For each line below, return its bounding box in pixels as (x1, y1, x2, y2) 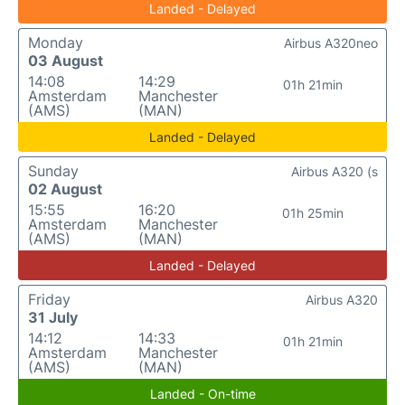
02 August (28, 180, 102, 198)
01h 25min (281, 205, 344, 221)
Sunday (28, 162, 79, 180)
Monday (28, 33, 83, 52)
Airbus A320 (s (291, 164, 378, 179)
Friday (28, 290, 71, 308)
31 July (28, 308, 78, 326)
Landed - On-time (149, 386, 256, 401)
